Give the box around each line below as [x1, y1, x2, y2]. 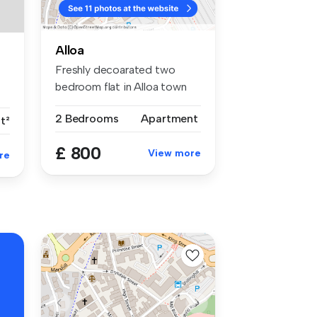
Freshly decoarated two [55, 62, 175, 76]
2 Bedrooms [55, 111, 119, 125]
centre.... [55, 96, 96, 110]
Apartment [141, 111, 198, 125]
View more [148, 146, 201, 159]
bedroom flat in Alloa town [55, 79, 187, 93]
